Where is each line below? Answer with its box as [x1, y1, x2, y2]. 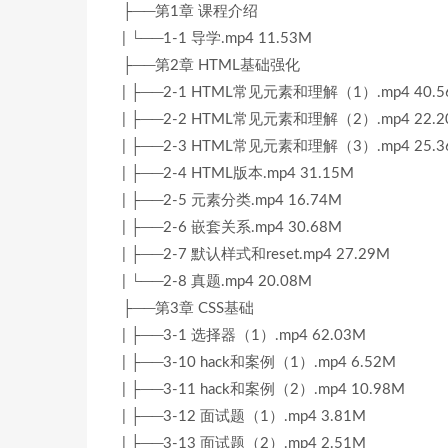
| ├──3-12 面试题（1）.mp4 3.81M [122, 409, 366, 424]
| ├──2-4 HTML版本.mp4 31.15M [122, 166, 354, 181]
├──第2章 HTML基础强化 [122, 58, 300, 73]
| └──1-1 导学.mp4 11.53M [122, 31, 312, 46]
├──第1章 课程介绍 [122, 4, 258, 19]
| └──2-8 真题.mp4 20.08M [122, 274, 312, 289]
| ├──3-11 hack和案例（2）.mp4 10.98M [122, 382, 405, 397]
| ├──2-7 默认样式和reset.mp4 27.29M [122, 247, 390, 262]
